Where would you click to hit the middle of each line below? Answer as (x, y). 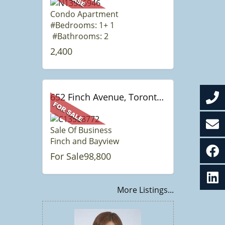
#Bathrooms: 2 (79, 36)
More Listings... (145, 190)
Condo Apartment (84, 14)
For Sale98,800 (80, 156)
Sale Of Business (81, 130)
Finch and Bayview (84, 141)
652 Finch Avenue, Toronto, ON (160, 97)
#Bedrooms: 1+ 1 (83, 25)
